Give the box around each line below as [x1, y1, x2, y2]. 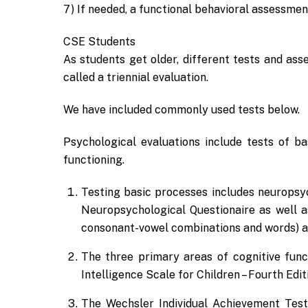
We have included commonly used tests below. [63, 103, 300, 116]
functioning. [63, 153, 124, 166]
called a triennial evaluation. [63, 71, 208, 85]
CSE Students [63, 35, 135, 49]
